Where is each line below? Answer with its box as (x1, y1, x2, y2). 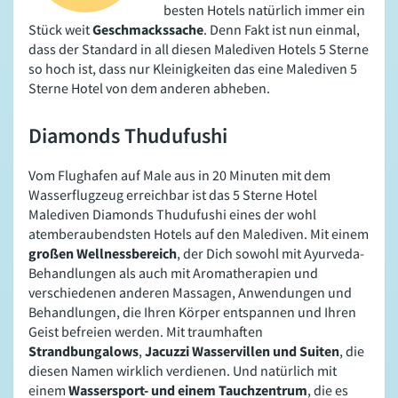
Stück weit (28, 20, 92, 39)
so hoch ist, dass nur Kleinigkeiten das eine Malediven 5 (28, 60, 357, 78)
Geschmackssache (92, 20, 203, 39)
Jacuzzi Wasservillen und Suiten (145, 342, 339, 361)
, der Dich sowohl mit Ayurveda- (177, 244, 364, 263)
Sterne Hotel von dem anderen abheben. (28, 79, 270, 98)
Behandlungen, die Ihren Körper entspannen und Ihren (28, 303, 356, 322)
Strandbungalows (28, 342, 139, 361)
